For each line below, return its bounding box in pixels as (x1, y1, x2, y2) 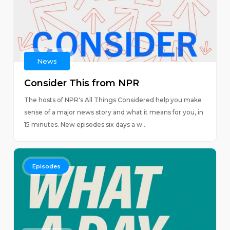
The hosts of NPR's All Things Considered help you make (24, 96, 202, 104)
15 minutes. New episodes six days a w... (24, 121, 147, 128)
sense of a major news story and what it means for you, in (24, 108, 203, 116)
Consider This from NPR (24, 78, 139, 89)
